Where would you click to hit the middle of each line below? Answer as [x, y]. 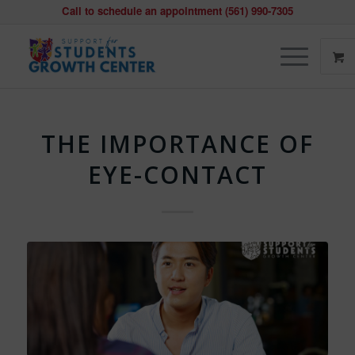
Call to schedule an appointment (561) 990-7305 [177, 11]
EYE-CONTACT [177, 175]
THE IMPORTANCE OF [177, 144]
